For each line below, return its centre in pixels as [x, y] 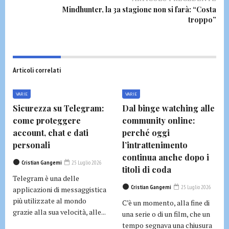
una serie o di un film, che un [166, 214]
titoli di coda [147, 169]
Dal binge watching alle [168, 108]
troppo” [202, 19]
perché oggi [146, 132]
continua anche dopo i [166, 157]
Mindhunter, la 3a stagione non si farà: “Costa [139, 9]
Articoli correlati [37, 70]
